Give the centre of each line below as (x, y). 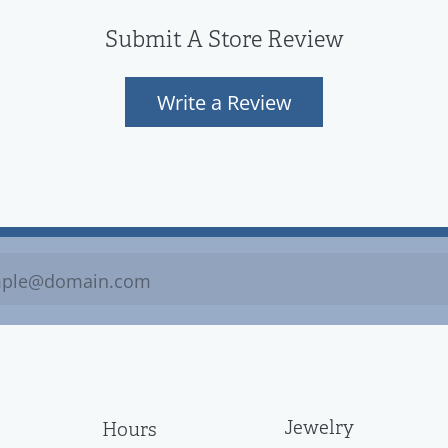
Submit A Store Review (224, 39)
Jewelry (319, 428)
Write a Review (224, 101)
